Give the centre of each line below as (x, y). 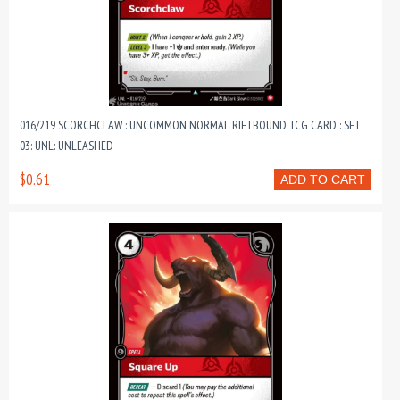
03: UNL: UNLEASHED (67, 146)
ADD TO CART (323, 179)
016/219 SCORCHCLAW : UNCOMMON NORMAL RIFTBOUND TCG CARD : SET (190, 125)
